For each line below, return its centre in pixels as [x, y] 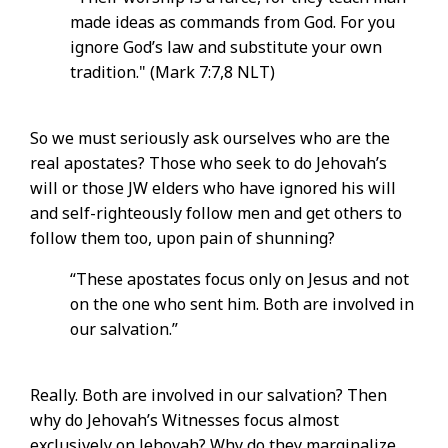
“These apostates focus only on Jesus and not [239, 279]
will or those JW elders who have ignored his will [213, 188]
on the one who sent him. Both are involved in [242, 304]
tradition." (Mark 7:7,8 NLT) [172, 72]
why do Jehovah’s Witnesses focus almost [184, 420]
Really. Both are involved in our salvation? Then [208, 395]
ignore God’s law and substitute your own [226, 47]
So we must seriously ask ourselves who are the [210, 138]
